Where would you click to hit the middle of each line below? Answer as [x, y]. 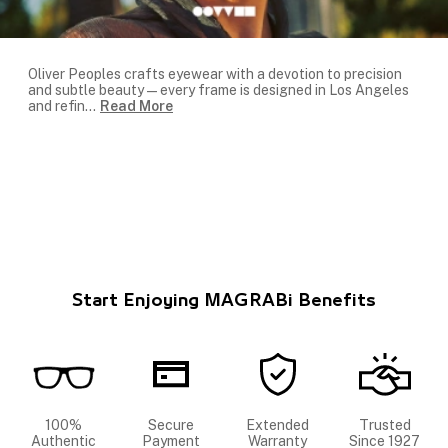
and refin [56, 106]
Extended [277, 425]
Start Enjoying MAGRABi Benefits [224, 301]
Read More [136, 106]
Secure [170, 425]
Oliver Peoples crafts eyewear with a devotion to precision [215, 74]
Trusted [384, 425]
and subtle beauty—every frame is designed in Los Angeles [218, 90]
